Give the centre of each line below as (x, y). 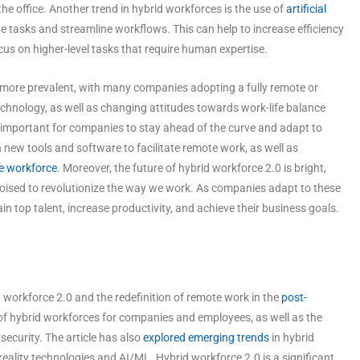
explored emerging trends (206, 337)
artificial (306, 8)
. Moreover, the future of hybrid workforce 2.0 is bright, (192, 168)
